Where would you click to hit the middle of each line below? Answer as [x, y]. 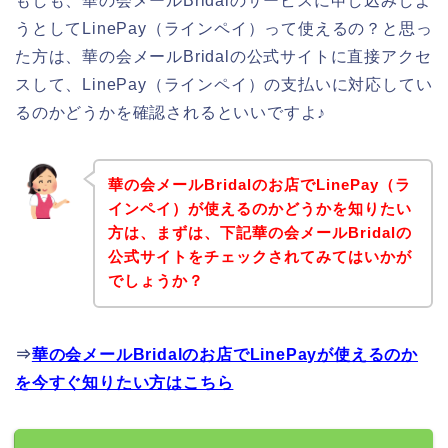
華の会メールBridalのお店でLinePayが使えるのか [225, 355]
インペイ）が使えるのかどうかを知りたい [259, 209]
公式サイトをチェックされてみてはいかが [259, 257]
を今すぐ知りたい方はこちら [124, 383]
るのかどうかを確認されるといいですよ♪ [171, 112]
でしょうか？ [155, 281]
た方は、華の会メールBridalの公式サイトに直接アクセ [223, 56]
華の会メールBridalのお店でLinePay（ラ [259, 185]
